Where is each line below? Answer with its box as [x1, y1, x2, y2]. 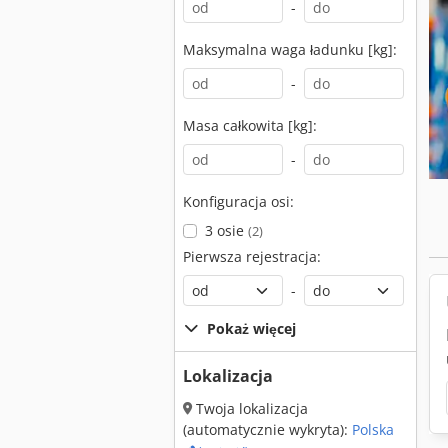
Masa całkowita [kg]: [183, 116, 317, 135]
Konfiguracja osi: [183, 192, 294, 211]
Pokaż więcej [207, 319, 296, 338]
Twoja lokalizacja [192, 399, 308, 418]
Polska [352, 420, 394, 439]
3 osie [204, 221, 248, 240]
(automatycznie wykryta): [183, 420, 352, 439]
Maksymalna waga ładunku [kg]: [183, 40, 397, 59]
